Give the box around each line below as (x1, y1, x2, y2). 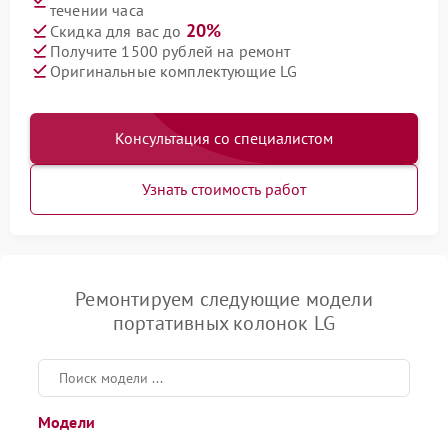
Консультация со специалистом (115, 128, 333, 148)
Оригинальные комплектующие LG (50, 60, 298, 81)
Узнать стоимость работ (142, 179, 306, 199)
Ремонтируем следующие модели (75, 286, 373, 312)
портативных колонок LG (112, 310, 336, 336)
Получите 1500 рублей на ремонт (50, 40, 291, 61)
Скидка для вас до (50, 21, 186, 41)
